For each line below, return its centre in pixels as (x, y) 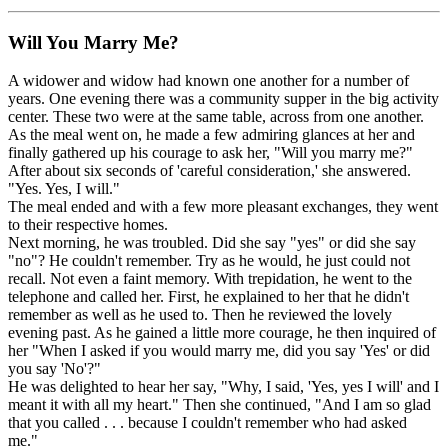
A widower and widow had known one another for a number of (208, 81)
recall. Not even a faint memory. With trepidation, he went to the (210, 279)
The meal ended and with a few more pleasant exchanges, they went (223, 207)
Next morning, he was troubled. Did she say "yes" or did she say (212, 243)
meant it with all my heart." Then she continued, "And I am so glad (219, 405)
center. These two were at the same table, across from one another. (216, 117)
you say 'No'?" (54, 369)
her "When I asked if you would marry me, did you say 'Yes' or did (219, 351)
